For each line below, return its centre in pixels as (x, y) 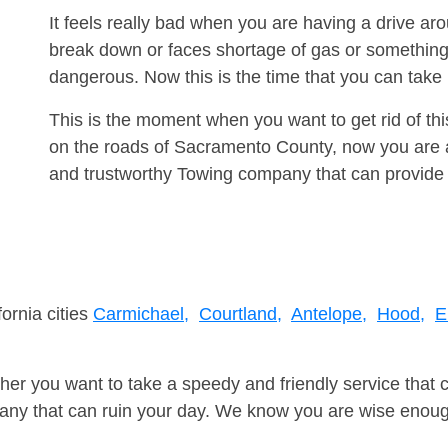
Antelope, (329, 314)
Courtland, (240, 314)
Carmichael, (141, 314)
